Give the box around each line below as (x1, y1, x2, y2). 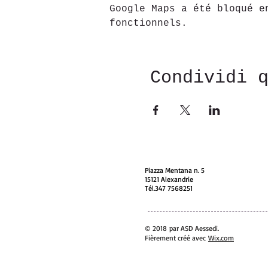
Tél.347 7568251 (145, 184, 193, 193)
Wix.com (208, 233, 234, 242)
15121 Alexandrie (145, 175, 193, 184)
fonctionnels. (109, 18, 187, 29)
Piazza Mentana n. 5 (145, 166, 205, 175)
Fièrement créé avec (145, 233, 208, 242)
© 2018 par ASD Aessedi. (145, 224, 219, 233)
